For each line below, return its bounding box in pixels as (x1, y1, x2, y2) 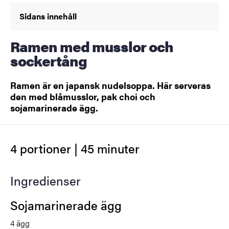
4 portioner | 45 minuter (10, 139, 140, 157)
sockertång (10, 50, 87, 71)
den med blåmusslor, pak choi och (10, 90, 155, 103)
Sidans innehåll (19, 10, 77, 22)
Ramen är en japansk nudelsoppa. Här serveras (10, 79, 211, 92)
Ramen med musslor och (10, 36, 19, 57)
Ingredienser (10, 171, 81, 189)
